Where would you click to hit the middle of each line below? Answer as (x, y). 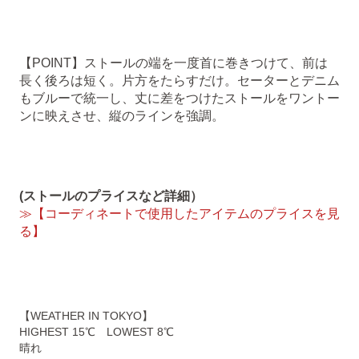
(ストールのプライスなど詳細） (111, 196)
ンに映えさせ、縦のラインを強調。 (122, 115)
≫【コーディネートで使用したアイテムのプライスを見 (179, 213)
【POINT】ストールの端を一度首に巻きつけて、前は (173, 63)
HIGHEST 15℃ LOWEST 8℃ (97, 331)
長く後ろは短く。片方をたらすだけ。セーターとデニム (179, 80)
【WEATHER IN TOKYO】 (86, 315)
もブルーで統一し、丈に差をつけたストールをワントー (179, 98)
